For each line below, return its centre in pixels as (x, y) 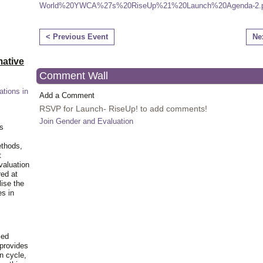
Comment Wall (74, 76)
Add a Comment (67, 95)
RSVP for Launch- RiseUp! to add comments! (123, 109)
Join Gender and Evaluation (86, 121)
